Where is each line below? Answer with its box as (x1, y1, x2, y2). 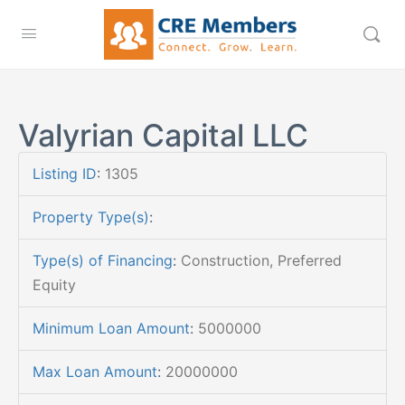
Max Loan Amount (33, 363, 157, 381)
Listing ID (33, 165, 97, 183)
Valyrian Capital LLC (18, 117, 308, 154)
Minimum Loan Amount (33, 319, 190, 337)
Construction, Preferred (181, 251, 342, 269)
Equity (33, 276, 76, 294)
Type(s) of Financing (33, 251, 173, 269)
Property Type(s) (33, 208, 149, 226)
